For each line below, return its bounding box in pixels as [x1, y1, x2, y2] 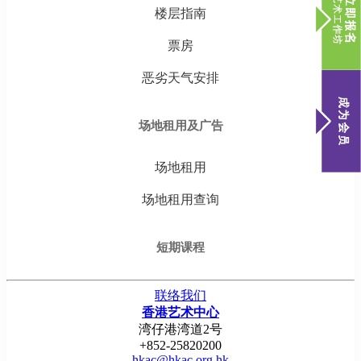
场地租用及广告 [138, 119, 223, 133]
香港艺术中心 [142, 305, 219, 320]
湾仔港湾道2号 [139, 322, 222, 337]
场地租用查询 [142, 193, 219, 207]
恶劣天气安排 [142, 71, 219, 85]
